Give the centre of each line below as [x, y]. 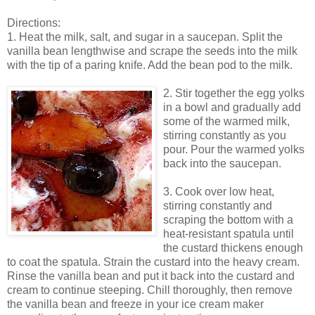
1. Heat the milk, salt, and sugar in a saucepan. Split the [145, 37]
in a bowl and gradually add [232, 107]
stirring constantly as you [225, 135]
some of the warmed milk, [226, 121]
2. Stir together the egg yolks [234, 93]
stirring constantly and [218, 205]
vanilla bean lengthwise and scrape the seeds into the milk [152, 51]
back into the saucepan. [222, 163]
